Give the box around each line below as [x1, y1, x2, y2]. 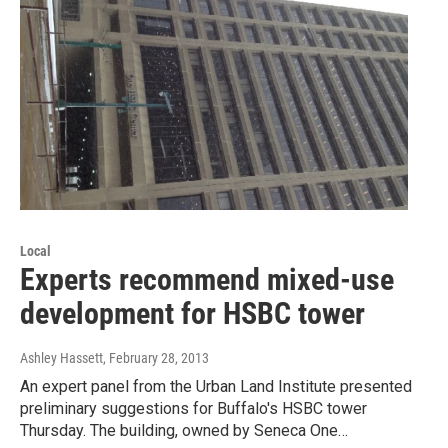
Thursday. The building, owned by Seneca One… [20, 420, 348, 440]
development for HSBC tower [20, 295, 365, 331]
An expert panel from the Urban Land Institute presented [20, 376, 412, 396]
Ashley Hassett [20, 349, 103, 366]
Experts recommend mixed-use [20, 261, 394, 297]
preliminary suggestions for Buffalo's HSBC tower [20, 398, 367, 418]
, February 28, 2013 [103, 349, 209, 366]
